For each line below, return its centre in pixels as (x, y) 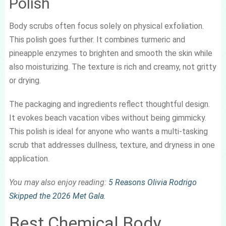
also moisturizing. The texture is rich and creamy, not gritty (112, 67)
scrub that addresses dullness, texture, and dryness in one (112, 145)
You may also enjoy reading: (59, 182)
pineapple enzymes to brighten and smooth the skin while (110, 53)
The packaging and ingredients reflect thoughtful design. (109, 104)
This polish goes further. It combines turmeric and (97, 39)
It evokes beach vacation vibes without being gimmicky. (107, 118)
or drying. (25, 80)
